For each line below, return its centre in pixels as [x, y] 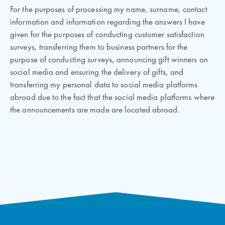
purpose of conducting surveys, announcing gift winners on [109, 60]
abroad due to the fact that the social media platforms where [113, 98]
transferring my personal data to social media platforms [104, 85]
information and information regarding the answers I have [107, 22]
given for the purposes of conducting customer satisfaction [107, 35]
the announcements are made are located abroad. [95, 110]
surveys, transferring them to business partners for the [99, 47]
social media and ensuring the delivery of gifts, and [97, 73]
